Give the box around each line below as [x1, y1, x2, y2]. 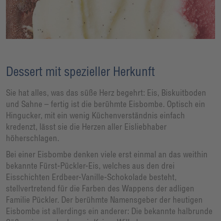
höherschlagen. [6, 133, 59, 144]
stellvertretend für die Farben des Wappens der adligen [6, 183, 194, 194]
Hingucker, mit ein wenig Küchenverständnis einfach [6, 110, 185, 121]
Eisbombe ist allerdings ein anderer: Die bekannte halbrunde [6, 206, 213, 217]
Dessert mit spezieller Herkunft [6, 64, 155, 79]
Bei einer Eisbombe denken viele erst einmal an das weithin [6, 149, 208, 160]
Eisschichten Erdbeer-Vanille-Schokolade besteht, [6, 172, 177, 183]
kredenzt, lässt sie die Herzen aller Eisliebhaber [6, 121, 167, 132]
